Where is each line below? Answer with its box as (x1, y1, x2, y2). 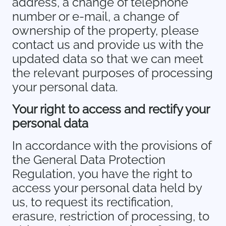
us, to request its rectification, (12, 195, 173, 209)
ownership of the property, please (12, 23, 199, 38)
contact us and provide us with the (12, 37, 203, 52)
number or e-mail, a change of (12, 9, 179, 24)
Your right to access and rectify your (12, 102, 209, 117)
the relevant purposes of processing (12, 66, 213, 80)
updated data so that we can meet (12, 51, 203, 66)
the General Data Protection (12, 152, 165, 167)
